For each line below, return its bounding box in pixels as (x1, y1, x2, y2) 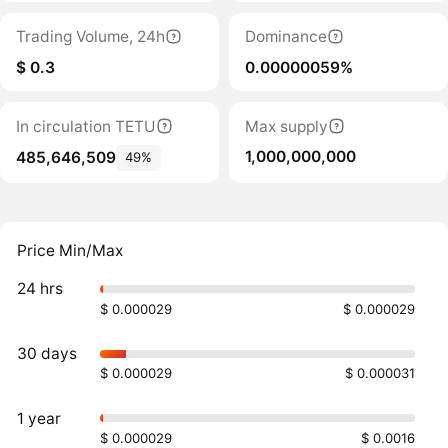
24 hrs (17, 279, 64, 299)
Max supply (244, 116, 328, 136)
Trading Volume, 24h (15, 27, 165, 47)
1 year (17, 408, 62, 428)
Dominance (244, 27, 327, 47)
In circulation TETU (15, 116, 156, 136)
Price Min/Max (17, 240, 124, 260)
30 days (17, 343, 78, 363)
